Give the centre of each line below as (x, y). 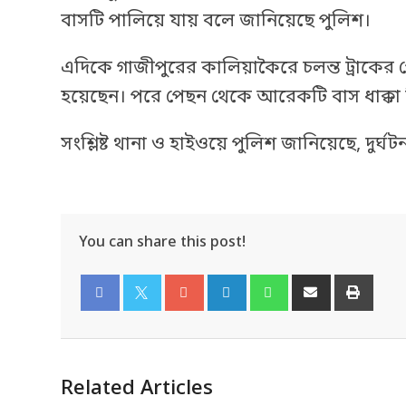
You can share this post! (162, 242)
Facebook (119, 328)
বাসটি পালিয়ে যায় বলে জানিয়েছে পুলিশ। (216, 21)
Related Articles (137, 389)
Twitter (155, 328)
